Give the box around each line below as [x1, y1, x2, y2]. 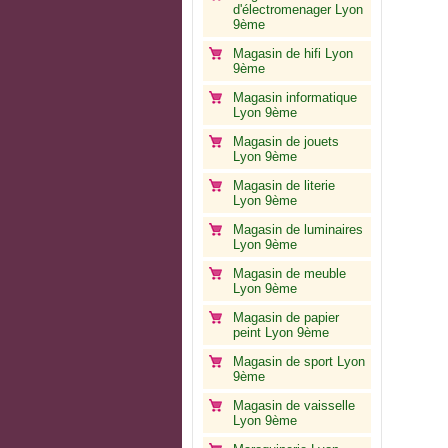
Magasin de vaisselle [233, 398, 355, 413]
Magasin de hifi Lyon [233, 46, 353, 61]
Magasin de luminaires [233, 222, 363, 237]
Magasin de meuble [233, 266, 346, 281]
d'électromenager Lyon [233, 2, 363, 17]
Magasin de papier [233, 310, 339, 325]
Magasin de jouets [233, 134, 339, 149]
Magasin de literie [233, 178, 335, 193]
